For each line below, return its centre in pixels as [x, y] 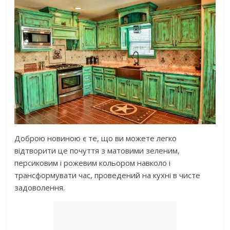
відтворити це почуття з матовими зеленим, [97, 151]
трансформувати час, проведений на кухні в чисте [108, 175]
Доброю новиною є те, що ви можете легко [96, 138]
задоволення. [40, 188]
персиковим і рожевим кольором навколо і [93, 163]
